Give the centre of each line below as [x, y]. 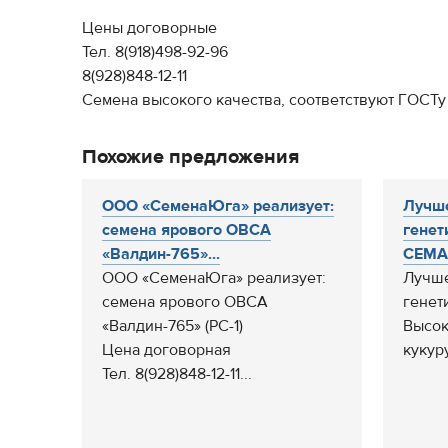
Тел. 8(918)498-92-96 [155, 52]
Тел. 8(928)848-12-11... [177, 374]
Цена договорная [166, 350]
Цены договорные [149, 28]
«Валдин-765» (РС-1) [172, 326]
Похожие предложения [190, 156]
